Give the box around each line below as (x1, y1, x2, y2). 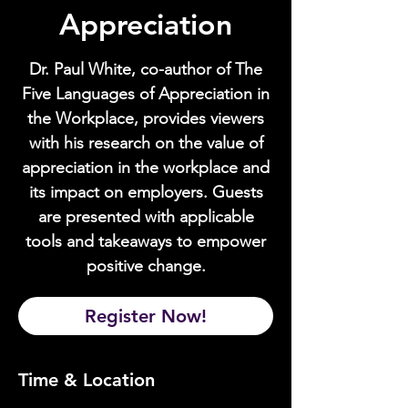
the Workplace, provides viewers (27, 108, 264, 128)
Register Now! (85, 305, 207, 327)
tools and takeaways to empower (25, 231, 266, 251)
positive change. (86, 256, 206, 276)
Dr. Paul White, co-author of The (29, 59, 262, 79)
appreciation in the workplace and (22, 158, 270, 178)
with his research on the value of (28, 133, 263, 153)
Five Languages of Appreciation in (22, 84, 270, 104)
